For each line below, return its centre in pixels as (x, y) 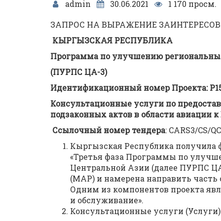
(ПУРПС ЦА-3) (79, 72)
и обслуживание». (107, 200)
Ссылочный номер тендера (109, 130)
